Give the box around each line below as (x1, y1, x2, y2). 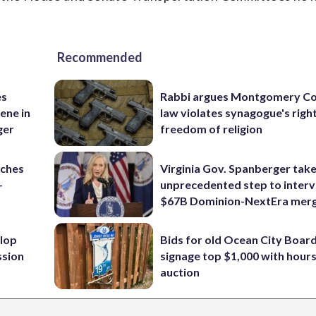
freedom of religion (160, 122, 263, 136)
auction (160, 265, 200, 279)
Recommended (57, 49, 142, 65)
